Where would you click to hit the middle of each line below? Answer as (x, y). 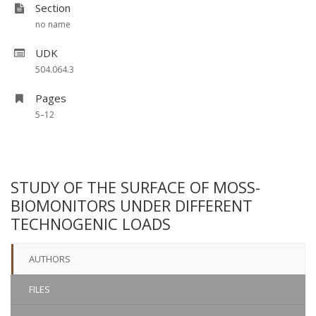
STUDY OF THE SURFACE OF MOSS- (135, 187)
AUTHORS (50, 259)
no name (53, 24)
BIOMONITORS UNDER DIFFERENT (132, 205)
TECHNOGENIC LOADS (91, 224)
